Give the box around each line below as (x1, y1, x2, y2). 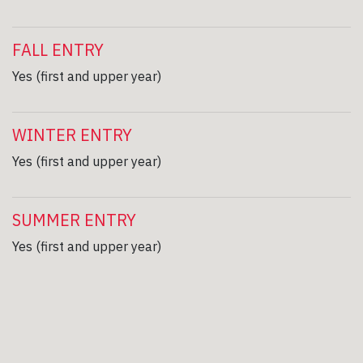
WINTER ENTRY (12, 123, 132, 146)
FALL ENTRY (12, 38, 104, 61)
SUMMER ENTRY (12, 208, 136, 231)
